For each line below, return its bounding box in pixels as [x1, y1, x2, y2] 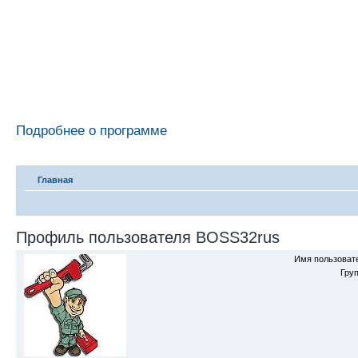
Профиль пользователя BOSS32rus [16, 229, 280, 246]
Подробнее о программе [16, 122, 167, 138]
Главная [38, 175, 73, 185]
